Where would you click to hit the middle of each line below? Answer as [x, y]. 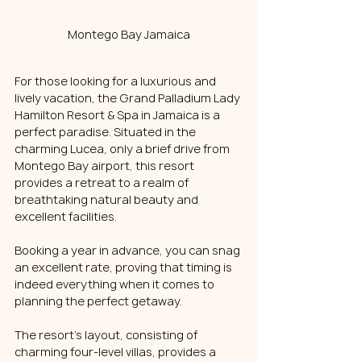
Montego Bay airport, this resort [106, 166]
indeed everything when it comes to [116, 284]
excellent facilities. [66, 216]
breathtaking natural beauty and [108, 199]
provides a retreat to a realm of [103, 183]
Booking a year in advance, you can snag [129, 250]
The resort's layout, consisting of [107, 335]
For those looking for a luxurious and [116, 81]
